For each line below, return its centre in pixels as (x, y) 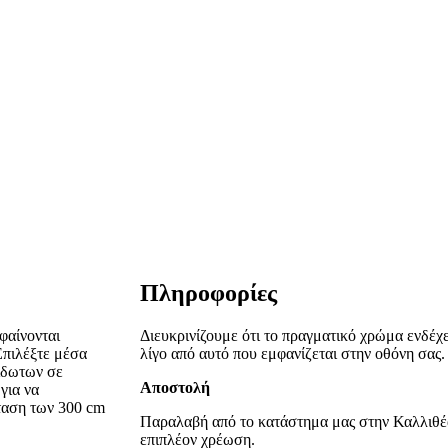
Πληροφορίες (209, 293)
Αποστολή (175, 387)
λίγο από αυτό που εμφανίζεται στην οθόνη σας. (293, 353)
